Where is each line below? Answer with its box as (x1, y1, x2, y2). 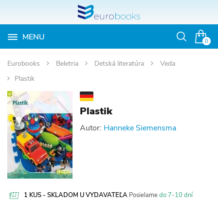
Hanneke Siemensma (104, 123, 177, 134)
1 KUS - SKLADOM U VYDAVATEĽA (24, 190, 129, 200)
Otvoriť (181, 36, 205, 47)
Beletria (56, 59, 80, 68)
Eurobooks (7, 59, 42, 68)
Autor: (80, 123, 102, 134)
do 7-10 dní (159, 190, 193, 200)
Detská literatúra (94, 59, 146, 68)
